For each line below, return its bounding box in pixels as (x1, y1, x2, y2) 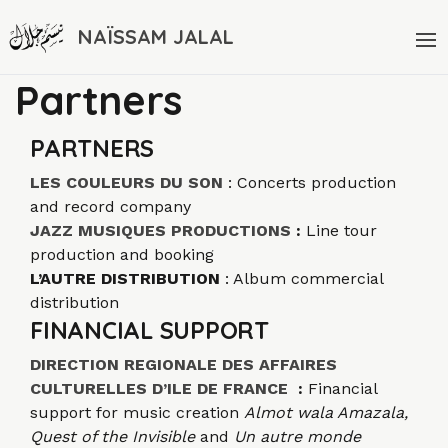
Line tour (301, 220, 377, 240)
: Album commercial (220, 268, 383, 288)
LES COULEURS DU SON (30, 172, 223, 192)
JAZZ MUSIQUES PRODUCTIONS (30, 220, 296, 240)
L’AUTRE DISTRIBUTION (30, 268, 220, 288)
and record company (30, 196, 191, 216)
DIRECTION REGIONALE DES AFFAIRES (30, 354, 337, 374)
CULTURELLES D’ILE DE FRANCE (30, 378, 293, 398)
